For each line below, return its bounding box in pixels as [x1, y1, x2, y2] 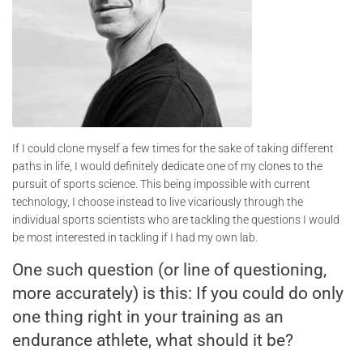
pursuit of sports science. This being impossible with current [12, 177, 310, 190]
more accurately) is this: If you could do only [12, 283, 344, 303]
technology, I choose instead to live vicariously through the [12, 194, 303, 208]
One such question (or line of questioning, [12, 259, 327, 280]
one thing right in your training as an [12, 306, 284, 327]
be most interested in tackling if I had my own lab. [12, 230, 258, 244]
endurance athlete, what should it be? [12, 330, 293, 350]
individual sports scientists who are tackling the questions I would [12, 212, 340, 226]
